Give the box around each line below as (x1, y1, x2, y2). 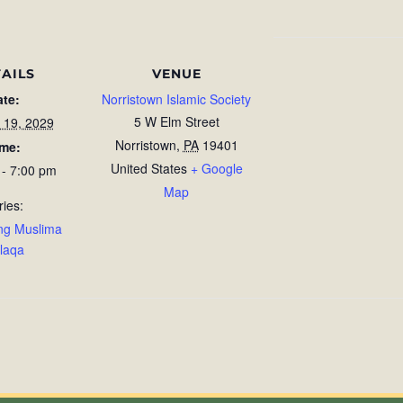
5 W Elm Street (133, 112, 219, 130)
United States (110, 159, 187, 177)
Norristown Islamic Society (102, 90, 251, 108)
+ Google (190, 159, 243, 177)
